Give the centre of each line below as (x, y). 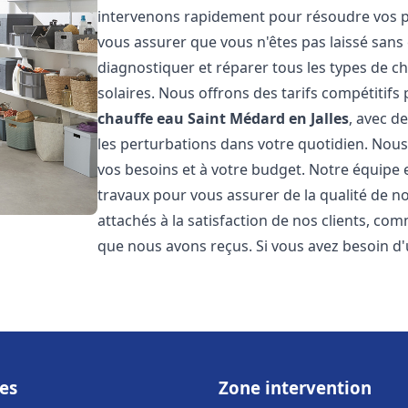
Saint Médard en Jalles (269, 118)
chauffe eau (141, 118)
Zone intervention (295, 388)
